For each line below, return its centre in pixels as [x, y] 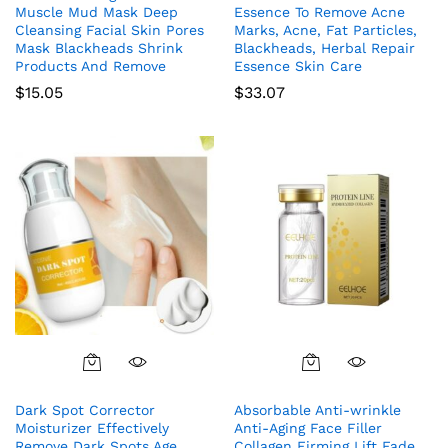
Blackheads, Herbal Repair [324, 47]
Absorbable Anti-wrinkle [317, 409]
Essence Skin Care [298, 65]
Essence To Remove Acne [319, 11]
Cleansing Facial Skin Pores [109, 29]
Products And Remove [90, 65]
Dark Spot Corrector [85, 409]
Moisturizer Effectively [92, 427]
